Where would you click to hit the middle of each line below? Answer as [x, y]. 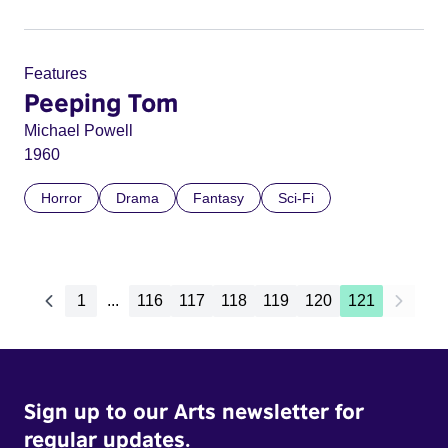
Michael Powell [78, 130]
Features [55, 73]
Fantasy [218, 198]
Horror [61, 198]
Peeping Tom [101, 102]
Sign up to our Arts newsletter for [194, 411]
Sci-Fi [296, 198]
